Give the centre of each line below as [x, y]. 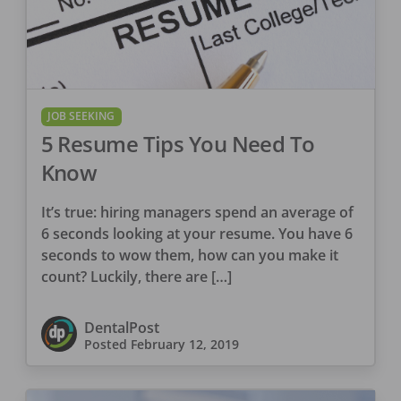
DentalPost [121, 327]
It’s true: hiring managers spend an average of [197, 212]
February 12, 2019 [184, 344]
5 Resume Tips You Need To [178, 143]
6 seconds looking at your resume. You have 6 [196, 233]
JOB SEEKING [81, 116]
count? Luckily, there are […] [136, 276]
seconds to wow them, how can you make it [189, 255]
